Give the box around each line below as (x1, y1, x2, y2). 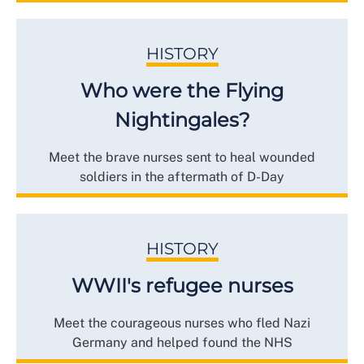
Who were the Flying (80, 79, 284, 103)
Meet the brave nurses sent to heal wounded (49, 149, 315, 166)
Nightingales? (114, 108, 250, 132)
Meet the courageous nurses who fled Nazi (54, 315, 310, 331)
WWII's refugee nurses (71, 274, 293, 298)
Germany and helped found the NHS (71, 335, 292, 351)
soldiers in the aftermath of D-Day (80, 169, 284, 185)
